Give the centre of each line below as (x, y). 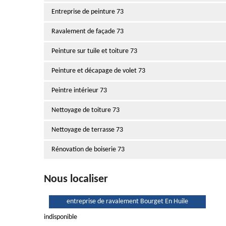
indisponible (61, 217)
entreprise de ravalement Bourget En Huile (127, 202)
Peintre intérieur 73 (79, 91)
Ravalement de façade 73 (88, 32)
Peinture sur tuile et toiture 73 (94, 51)
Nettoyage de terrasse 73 (87, 130)
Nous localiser (76, 179)
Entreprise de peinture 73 (88, 12)
